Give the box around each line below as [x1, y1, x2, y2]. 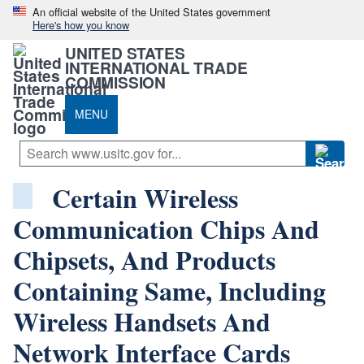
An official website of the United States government [32, 4, 271, 19]
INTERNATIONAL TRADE [65, 55, 248, 79]
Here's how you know [32, 17, 129, 32]
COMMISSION [65, 70, 167, 93]
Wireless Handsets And [13, 301, 271, 340]
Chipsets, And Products [13, 240, 275, 279]
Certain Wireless [52, 178, 238, 217]
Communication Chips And [13, 209, 319, 248]
